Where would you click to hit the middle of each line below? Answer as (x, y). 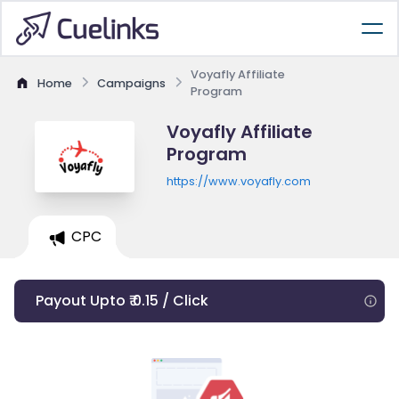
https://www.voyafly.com (238, 181)
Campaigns (131, 83)
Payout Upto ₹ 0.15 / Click (122, 301)
